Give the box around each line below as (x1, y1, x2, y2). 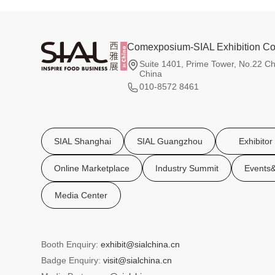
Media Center (55, 190, 108, 201)
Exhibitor (238, 136, 273, 147)
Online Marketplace (54, 163, 130, 174)
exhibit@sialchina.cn (101, 239, 180, 250)
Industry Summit (155, 163, 219, 174)
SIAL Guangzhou (137, 136, 203, 147)
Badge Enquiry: (41, 255, 104, 266)
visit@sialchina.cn (103, 255, 172, 266)
